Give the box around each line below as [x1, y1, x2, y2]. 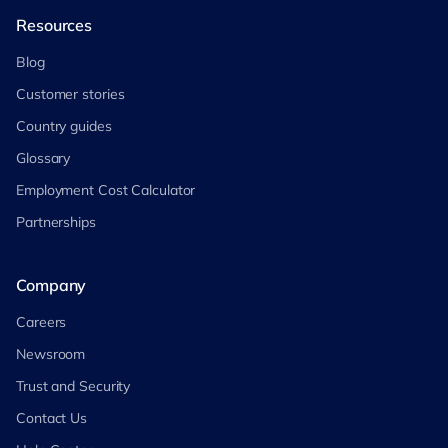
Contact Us [16, 408, 87, 427]
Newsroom [16, 344, 86, 363]
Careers [16, 312, 67, 331]
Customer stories [16, 84, 125, 103]
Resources [16, 14, 93, 35]
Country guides [16, 116, 112, 135]
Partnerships [16, 212, 96, 231]
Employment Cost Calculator [16, 180, 196, 199]
